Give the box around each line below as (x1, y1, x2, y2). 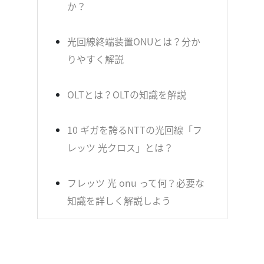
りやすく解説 (67, 52, 124, 66)
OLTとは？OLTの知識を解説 (67, 87, 186, 101)
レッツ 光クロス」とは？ (67, 140, 173, 154)
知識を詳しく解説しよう (67, 193, 171, 207)
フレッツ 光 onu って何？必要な (67, 176, 204, 190)
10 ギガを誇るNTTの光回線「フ (67, 123, 202, 137)
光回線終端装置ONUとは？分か (67, 34, 200, 48)
